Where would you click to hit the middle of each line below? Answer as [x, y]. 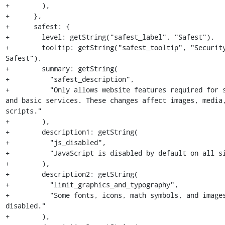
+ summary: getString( [62, 69]
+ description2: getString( [72, 174]
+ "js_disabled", [55, 142]
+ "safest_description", [70, 79]
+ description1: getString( [72, 132]
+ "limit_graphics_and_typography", [92, 185]
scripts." [23, 111]
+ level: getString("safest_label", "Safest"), [110, 37]
